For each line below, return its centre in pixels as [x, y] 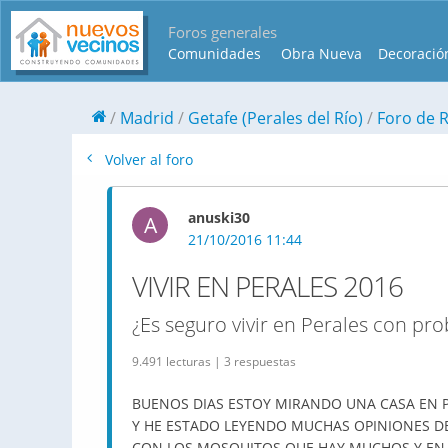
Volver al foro [147, 159]
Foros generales [222, 32]
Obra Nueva [321, 53]
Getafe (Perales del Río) [275, 118]
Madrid [147, 118]
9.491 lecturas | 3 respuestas [214, 361]
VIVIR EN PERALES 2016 [267, 286]
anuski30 [219, 217]
